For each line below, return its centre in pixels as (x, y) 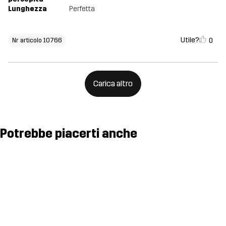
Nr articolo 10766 (37, 40)
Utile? (190, 40)
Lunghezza (27, 9)
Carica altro (113, 84)
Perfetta (82, 9)
